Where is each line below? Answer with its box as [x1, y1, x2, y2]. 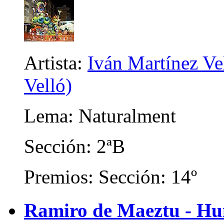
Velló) [24, 74, 72, 96]
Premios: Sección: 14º [24, 166, 197, 188]
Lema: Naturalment [24, 105, 176, 127]
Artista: [24, 52, 87, 74]
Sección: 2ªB [24, 135, 125, 157]
